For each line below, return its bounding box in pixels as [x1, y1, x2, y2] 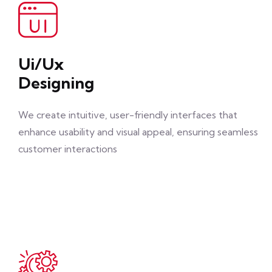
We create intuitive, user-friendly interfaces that [18, 109, 237, 121]
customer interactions [18, 143, 117, 155]
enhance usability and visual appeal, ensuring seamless [18, 126, 258, 138]
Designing [18, 73, 94, 93]
